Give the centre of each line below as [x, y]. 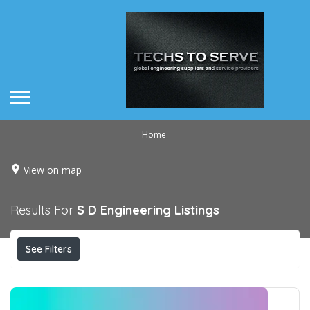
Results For [44, 210]
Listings [197, 210]
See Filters [48, 249]
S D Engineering [124, 210]
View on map [53, 169]
